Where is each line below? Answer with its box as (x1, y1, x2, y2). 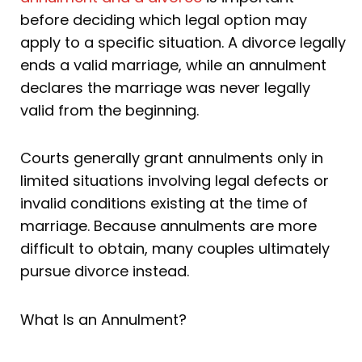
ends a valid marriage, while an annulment (20, 54, 326, 75)
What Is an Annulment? (20, 309, 187, 330)
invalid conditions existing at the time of (20, 193, 308, 214)
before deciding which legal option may (20, 9, 307, 30)
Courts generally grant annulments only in (20, 148, 323, 169)
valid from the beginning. (20, 99, 203, 120)
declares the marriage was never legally (20, 77, 310, 98)
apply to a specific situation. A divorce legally (20, 32, 346, 53)
